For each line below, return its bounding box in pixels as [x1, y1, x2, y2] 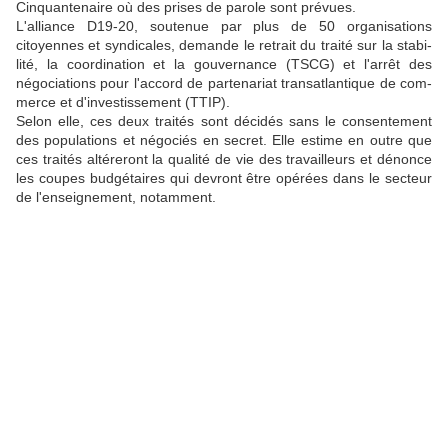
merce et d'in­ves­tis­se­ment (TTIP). [16, 93, 230, 110]
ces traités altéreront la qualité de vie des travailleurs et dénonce [16, 150, 432, 167]
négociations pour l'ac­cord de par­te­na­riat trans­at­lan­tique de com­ [16, 74, 432, 91]
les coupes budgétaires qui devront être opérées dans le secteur [16, 169, 432, 186]
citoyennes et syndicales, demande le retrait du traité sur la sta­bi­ [16, 36, 432, 53]
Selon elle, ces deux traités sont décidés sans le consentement [16, 112, 432, 129]
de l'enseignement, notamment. [16, 188, 216, 205]
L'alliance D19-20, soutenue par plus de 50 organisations [16, 17, 432, 34]
